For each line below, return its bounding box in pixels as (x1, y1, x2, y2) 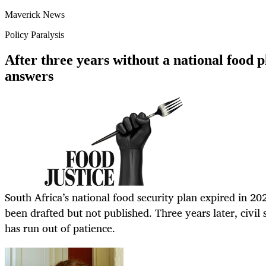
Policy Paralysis (5, 30, 64, 40)
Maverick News (5, 9, 65, 20)
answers (5, 68, 53, 84)
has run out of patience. (5, 219, 115, 237)
